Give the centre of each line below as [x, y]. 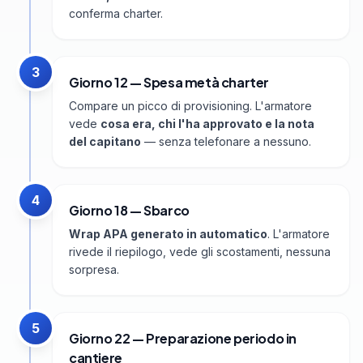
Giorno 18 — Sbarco [129, 211]
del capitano [105, 142]
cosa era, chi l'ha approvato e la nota [207, 124]
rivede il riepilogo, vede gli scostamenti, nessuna [200, 252]
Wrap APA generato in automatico [168, 234]
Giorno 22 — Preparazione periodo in [183, 339]
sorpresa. [94, 270]
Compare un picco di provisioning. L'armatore [190, 106]
